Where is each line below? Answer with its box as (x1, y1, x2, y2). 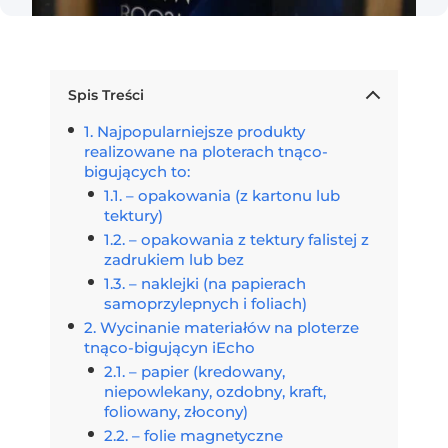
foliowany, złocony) (104, 402, 248, 421)
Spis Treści (68, 85, 144, 104)
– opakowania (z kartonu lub (126, 186, 340, 205)
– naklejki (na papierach (129, 274, 306, 293)
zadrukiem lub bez (104, 250, 244, 269)
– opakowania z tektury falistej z (129, 230, 369, 249)
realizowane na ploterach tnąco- (84, 142, 328, 161)
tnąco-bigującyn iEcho (84, 338, 255, 357)
